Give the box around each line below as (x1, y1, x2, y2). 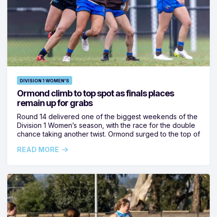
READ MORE (17, 145, 59, 154)
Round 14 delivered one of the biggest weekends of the (17, 112, 198, 121)
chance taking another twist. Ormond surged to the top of (17, 129, 200, 138)
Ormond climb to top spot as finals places (17, 88, 174, 98)
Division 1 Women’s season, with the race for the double (17, 121, 195, 129)
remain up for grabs (17, 97, 93, 108)
